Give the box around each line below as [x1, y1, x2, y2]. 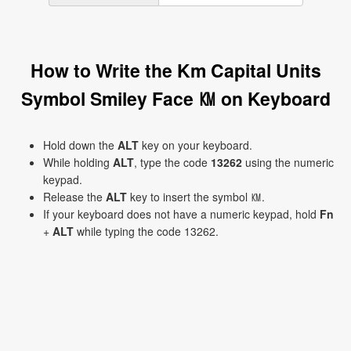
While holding [43, 154, 113, 170]
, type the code [134, 154, 211, 170]
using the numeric [242, 154, 334, 170]
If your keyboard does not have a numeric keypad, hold [43, 206, 320, 222]
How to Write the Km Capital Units [30, 57, 321, 83]
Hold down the [43, 137, 118, 153]
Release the [43, 189, 106, 204]
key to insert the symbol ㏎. [127, 189, 265, 204]
